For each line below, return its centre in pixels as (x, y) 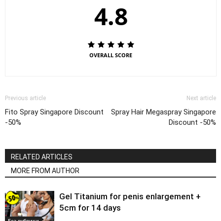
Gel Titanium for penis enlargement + (130, 197)
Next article (201, 98)
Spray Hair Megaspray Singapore (164, 112)
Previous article (25, 98)
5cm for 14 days (90, 208)
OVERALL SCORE (111, 55)
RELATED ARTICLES (42, 157)
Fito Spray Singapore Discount (54, 112)
